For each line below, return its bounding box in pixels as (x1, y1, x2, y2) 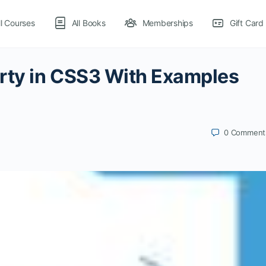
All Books (71, 18, 106, 28)
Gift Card (229, 18, 264, 28)
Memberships (142, 18, 193, 28)
